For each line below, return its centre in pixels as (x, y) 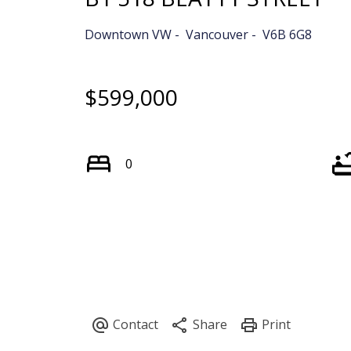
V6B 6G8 (287, 34)
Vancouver (217, 34)
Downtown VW (128, 34)
